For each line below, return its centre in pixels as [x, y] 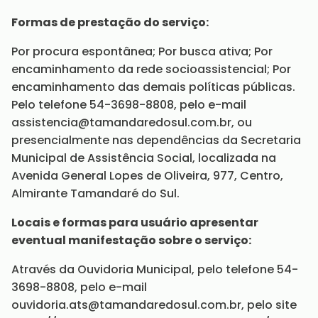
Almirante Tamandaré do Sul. [95, 193]
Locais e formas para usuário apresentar [135, 223]
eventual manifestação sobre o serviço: [131, 240]
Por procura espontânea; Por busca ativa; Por [142, 51]
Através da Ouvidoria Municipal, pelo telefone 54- [155, 269]
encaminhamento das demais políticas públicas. [153, 87]
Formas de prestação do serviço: [110, 22]
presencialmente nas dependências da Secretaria [156, 140]
